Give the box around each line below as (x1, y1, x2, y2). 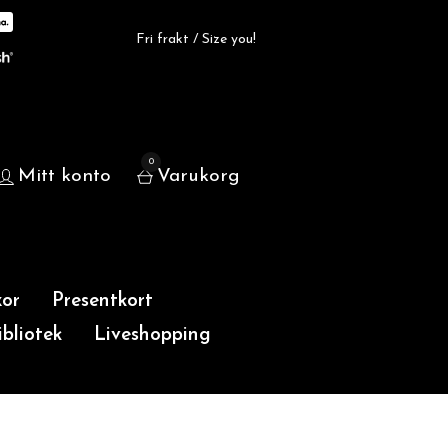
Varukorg (157, 167, 240, 186)
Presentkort (51, 292, 153, 311)
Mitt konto (18, 167, 111, 186)
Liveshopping (94, 326, 212, 345)
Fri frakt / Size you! (136, 32, 256, 47)
